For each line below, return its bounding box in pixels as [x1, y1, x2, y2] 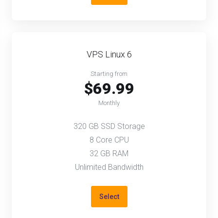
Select [99, 193, 119, 200]
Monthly [98, 99, 120, 107]
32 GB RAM [90, 149, 128, 158]
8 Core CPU [89, 135, 129, 145]
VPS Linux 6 [86, 49, 132, 59]
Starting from [91, 70, 127, 77]
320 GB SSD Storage [73, 122, 145, 131]
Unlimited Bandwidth [74, 163, 144, 172]
